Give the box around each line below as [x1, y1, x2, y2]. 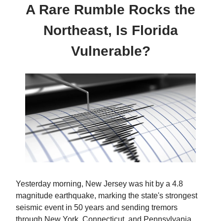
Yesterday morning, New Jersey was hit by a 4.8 [16, 180, 183, 188]
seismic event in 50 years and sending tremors [16, 203, 178, 212]
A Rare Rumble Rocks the [26, 1, 195, 17]
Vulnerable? [71, 43, 150, 59]
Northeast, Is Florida [43, 22, 178, 38]
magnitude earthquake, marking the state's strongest [16, 191, 197, 200]
